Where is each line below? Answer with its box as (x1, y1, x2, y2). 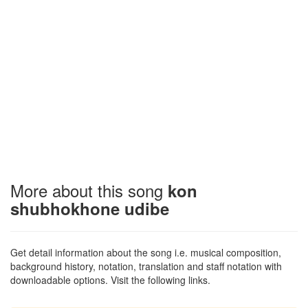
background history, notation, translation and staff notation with (10, 259, 282, 274)
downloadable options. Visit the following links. (10, 273, 210, 287)
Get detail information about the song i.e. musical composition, (10, 245, 281, 260)
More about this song (10, 178, 168, 203)
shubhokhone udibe (10, 197, 169, 221)
